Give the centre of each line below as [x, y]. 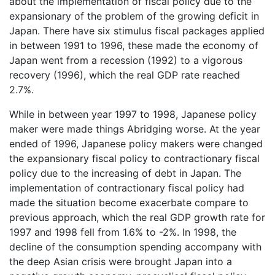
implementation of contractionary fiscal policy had [127, 188]
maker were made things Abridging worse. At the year [135, 129]
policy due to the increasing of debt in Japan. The [125, 173]
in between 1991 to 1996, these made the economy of [134, 45]
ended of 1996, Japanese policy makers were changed [136, 143]
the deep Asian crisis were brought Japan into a [121, 261]
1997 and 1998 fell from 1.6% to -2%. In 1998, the [123, 232]
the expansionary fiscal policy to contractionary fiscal [134, 158]
